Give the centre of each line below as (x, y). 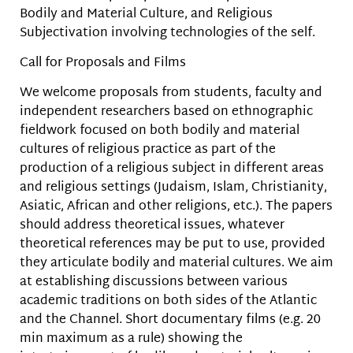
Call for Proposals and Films (103, 63)
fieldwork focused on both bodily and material (160, 132)
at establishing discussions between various (154, 283)
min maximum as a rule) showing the (131, 340)
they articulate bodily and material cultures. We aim (176, 264)
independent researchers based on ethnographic (166, 113)
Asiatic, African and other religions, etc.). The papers (176, 207)
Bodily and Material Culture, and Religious (146, 14)
